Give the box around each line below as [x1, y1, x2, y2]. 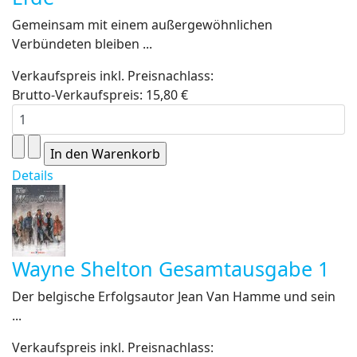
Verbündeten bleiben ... [12, 35, 152, 53]
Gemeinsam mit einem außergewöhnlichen [12, 16, 273, 33]
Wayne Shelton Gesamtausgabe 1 [12, 255, 329, 282]
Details [12, 167, 53, 184]
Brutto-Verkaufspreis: [12, 86, 146, 104]
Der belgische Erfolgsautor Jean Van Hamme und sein [12, 288, 335, 305]
